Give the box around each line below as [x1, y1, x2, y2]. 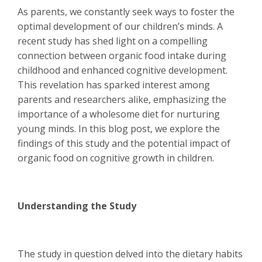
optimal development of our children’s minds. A [18, 20, 223, 33]
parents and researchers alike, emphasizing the [18, 93, 226, 106]
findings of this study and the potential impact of [18, 137, 230, 150]
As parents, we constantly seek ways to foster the [18, 5, 235, 18]
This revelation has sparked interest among [18, 78, 210, 91]
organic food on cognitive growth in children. [18, 151, 214, 164]
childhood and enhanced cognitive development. [18, 64, 227, 77]
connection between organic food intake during [18, 49, 226, 62]
